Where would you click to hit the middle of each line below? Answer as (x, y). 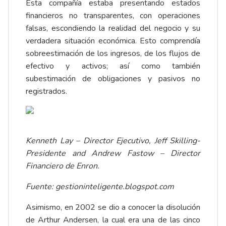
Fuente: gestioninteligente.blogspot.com (100, 187)
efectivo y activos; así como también (113, 66)
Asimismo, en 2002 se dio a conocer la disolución (113, 208)
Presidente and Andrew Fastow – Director (113, 154)
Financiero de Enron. (63, 166)
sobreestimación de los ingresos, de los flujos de (113, 54)
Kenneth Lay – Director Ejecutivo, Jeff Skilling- (113, 141)
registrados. (46, 92)
